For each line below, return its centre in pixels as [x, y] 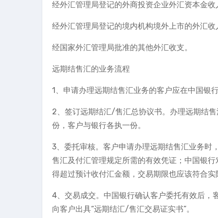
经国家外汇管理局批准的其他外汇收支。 [122, 47]
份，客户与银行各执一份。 [99, 125]
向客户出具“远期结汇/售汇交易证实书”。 [123, 209]
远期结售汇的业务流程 [91, 69]
